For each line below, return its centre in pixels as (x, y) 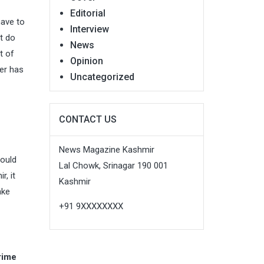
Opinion (86, 61)
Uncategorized (102, 77)
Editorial (88, 13)
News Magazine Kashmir (106, 149)
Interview (89, 29)
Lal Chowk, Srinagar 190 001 (113, 165)
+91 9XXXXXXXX (91, 206)
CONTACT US (88, 119)
